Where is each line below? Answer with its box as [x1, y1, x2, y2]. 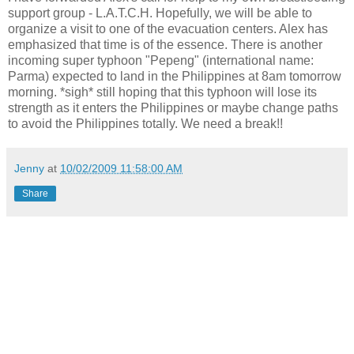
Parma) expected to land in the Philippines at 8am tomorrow [8, 69, 341, 83]
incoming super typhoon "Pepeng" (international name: [8, 53, 314, 67]
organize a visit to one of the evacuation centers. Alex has [8, 21, 328, 36]
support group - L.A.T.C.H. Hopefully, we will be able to [8, 6, 312, 20]
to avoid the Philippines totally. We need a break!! [8, 116, 283, 130]
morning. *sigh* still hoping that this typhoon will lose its [8, 85, 317, 99]
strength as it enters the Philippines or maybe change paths [8, 100, 338, 115]
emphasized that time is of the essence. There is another [8, 37, 322, 51]
